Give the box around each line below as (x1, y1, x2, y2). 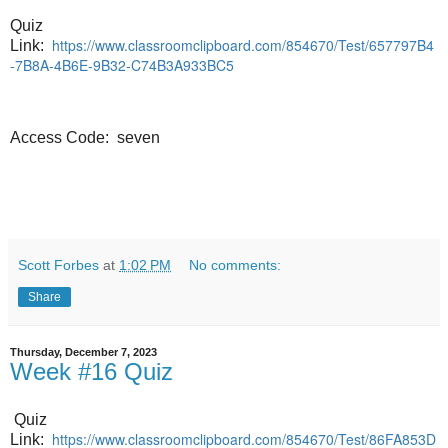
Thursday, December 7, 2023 (10, 346, 157, 359)
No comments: (189, 257, 282, 274)
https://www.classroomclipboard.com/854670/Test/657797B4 (52, 34, 434, 55)
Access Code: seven (10, 128, 160, 146)
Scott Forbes (18, 257, 99, 274)
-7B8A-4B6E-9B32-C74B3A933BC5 (10, 54, 234, 75)
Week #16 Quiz (10, 358, 173, 386)
